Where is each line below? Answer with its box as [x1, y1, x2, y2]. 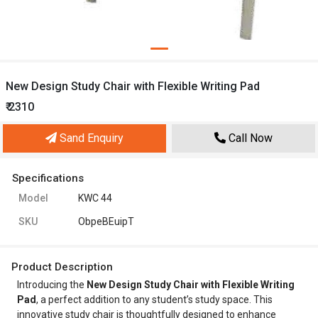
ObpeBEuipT [78, 216, 134, 227]
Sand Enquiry [57, 131, 124, 145]
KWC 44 [78, 192, 112, 204]
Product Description [11, 261, 113, 273]
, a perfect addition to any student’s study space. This [36, 294, 273, 305]
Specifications [12, 172, 84, 185]
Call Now [226, 131, 273, 145]
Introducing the [17, 279, 87, 290]
